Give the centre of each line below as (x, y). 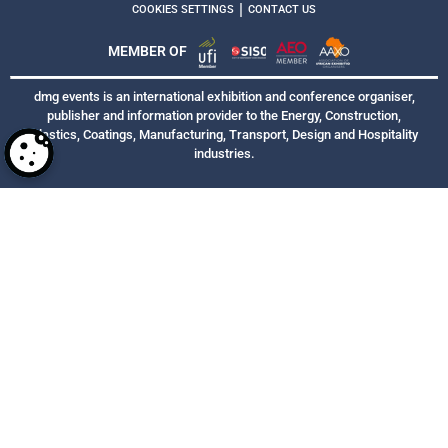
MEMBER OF (147, 51)
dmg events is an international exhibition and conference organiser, (224, 97)
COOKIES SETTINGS (183, 10)
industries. (224, 154)
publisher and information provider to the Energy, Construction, (224, 116)
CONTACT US (282, 10)
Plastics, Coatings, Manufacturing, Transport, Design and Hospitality (224, 135)
